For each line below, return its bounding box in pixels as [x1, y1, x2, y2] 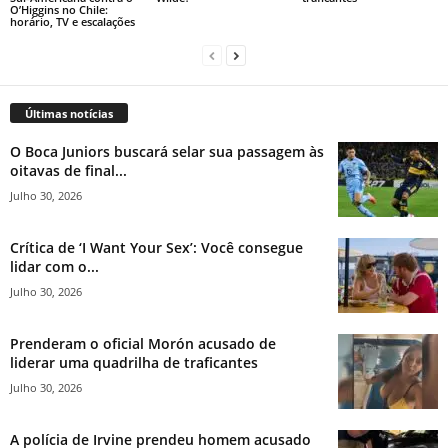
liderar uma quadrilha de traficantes [10, 353, 258, 373]
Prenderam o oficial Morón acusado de [10, 334, 276, 354]
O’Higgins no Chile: [10, 2, 108, 18]
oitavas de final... [10, 161, 127, 181]
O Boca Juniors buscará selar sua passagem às [10, 142, 324, 162]
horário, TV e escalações [10, 14, 135, 30]
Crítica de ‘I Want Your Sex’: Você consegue [10, 238, 303, 258]
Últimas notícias [25, 106, 113, 122]
